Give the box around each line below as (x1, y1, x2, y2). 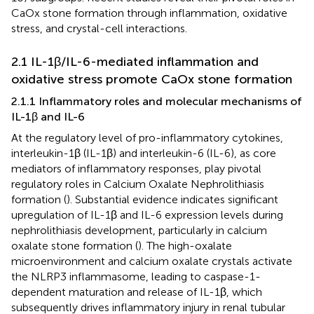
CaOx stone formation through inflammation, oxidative (11, 6, 287, 20)
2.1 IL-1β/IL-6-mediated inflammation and (11, 53, 259, 69)
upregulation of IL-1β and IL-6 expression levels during (11, 207, 283, 221)
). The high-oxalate (138, 238, 232, 252)
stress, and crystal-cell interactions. (11, 21, 187, 35)
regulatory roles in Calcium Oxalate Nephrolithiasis (11, 177, 264, 191)
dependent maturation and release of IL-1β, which (11, 285, 262, 299)
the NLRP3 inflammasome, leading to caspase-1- (11, 269, 261, 283)
